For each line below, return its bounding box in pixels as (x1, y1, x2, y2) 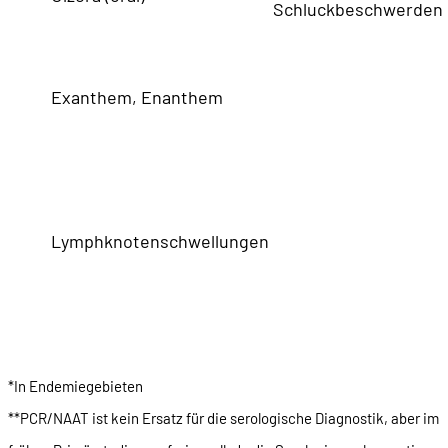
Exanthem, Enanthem (51, 85, 223, 108)
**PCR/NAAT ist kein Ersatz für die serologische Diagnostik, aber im (8, 408, 439, 427)
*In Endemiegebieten (8, 376, 143, 395)
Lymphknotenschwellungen (51, 229, 269, 252)
